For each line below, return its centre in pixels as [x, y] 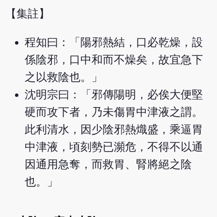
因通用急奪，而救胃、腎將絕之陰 [108, 164]
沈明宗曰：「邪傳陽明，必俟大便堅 [114, 94]
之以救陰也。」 [64, 77]
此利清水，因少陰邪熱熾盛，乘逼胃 [114, 129]
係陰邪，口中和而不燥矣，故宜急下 [114, 60]
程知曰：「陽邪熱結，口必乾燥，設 [114, 42]
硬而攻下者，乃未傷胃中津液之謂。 [114, 112]
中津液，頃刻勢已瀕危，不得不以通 [114, 147]
